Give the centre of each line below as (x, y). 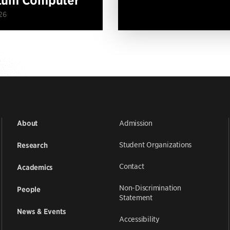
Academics (35, 167)
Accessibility (139, 218)
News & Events (42, 211)
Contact (131, 166)
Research (32, 145)
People (29, 189)
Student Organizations (155, 144)
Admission (136, 122)
